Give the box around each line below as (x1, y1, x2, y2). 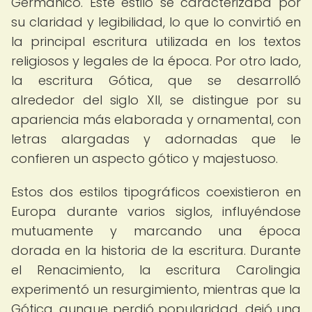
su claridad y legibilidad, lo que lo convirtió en (11, 13, 301, 31)
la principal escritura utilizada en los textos (11, 33, 301, 50)
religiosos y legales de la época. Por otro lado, (11, 52, 301, 70)
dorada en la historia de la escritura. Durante (11, 242, 301, 259)
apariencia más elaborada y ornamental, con (11, 111, 301, 128)
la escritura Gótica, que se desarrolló (11, 72, 301, 89)
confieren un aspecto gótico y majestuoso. (11, 150, 278, 167)
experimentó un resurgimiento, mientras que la (11, 281, 301, 298)
